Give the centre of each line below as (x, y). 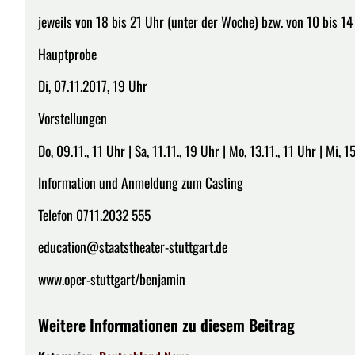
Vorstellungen (73, 118)
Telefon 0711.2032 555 (94, 214)
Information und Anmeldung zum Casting (141, 183)
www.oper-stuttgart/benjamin (112, 279)
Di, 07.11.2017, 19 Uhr (93, 86)
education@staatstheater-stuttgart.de (133, 247)
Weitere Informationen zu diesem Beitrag (166, 324)
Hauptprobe (67, 53)
